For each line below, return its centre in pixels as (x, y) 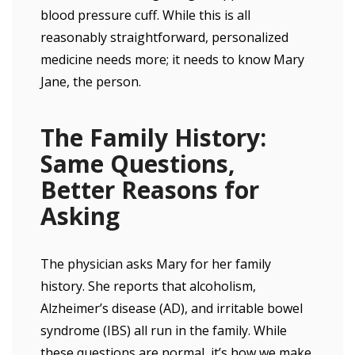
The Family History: (153, 137)
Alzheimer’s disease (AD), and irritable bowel (172, 308)
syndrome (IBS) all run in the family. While (164, 330)
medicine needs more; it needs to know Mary (172, 59)
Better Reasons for (150, 190)
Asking (80, 216)
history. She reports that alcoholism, (148, 286)
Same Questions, (138, 164)
